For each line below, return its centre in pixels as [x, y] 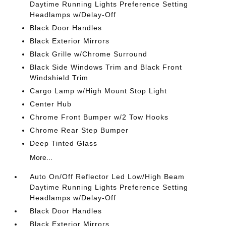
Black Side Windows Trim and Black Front [106, 67]
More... [41, 157]
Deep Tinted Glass [64, 143]
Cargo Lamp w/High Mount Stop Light [99, 91]
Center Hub [51, 104]
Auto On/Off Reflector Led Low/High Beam [107, 177]
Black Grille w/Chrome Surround [89, 54]
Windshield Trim [59, 78]
